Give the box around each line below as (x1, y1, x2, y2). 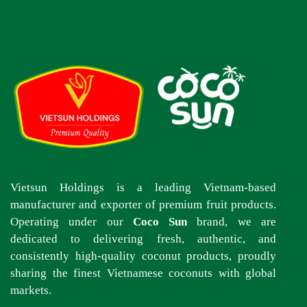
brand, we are (187, 214, 277, 228)
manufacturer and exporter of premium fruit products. (10, 197, 276, 211)
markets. (10, 283, 51, 297)
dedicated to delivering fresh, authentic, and (10, 232, 276, 245)
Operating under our (10, 214, 133, 228)
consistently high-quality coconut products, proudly (10, 249, 276, 262)
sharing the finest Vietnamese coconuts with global (10, 266, 276, 280)
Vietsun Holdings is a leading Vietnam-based (10, 180, 276, 194)
